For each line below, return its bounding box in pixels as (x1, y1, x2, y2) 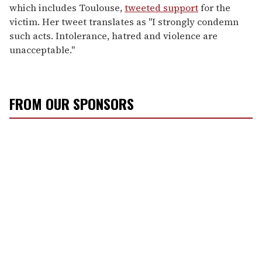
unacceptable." (9, 43, 75, 57)
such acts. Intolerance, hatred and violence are (9, 29, 218, 43)
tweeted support (125, 1, 198, 15)
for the (198, 1, 230, 15)
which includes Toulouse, (9, 1, 125, 15)
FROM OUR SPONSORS (9, 93, 134, 115)
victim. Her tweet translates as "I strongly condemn (9, 15, 239, 29)
